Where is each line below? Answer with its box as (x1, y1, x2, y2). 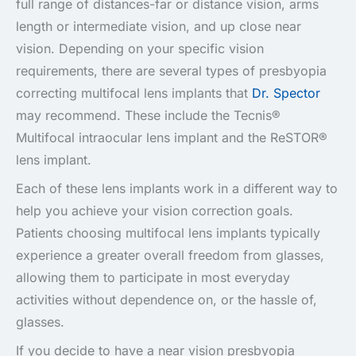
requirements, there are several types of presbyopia (16, 62, 327, 79)
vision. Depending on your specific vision (16, 40, 264, 56)
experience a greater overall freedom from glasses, (16, 246, 324, 263)
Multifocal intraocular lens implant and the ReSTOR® (16, 129, 327, 145)
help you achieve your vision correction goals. (16, 202, 293, 219)
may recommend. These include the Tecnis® (16, 106, 281, 123)
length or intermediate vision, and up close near (16, 17, 301, 34)
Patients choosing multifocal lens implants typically (16, 224, 320, 241)
